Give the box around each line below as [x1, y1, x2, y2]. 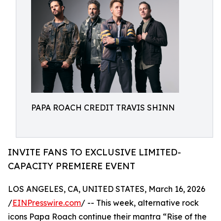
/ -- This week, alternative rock [81, 198, 199, 208]
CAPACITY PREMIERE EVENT [8, 160, 135, 172]
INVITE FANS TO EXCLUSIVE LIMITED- [8, 147, 181, 158]
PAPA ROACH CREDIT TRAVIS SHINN [31, 103, 175, 112]
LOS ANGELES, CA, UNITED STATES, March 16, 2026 [8, 184, 205, 194]
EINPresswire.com [12, 198, 81, 208]
